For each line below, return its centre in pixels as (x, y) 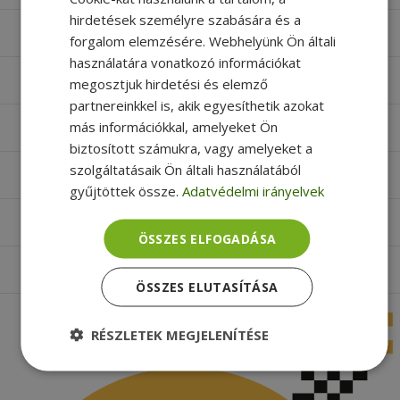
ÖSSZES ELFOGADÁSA (207, 238)
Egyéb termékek (92, 127)
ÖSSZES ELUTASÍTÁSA (207, 287)
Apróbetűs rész (87, 269)
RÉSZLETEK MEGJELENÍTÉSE (179, 334)
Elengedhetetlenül (136, 374)
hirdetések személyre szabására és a (185, 19)
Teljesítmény (271, 374)
